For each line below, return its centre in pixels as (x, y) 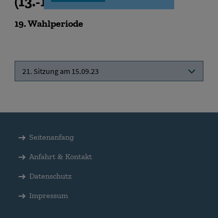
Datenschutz (50, 176)
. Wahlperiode (54, 23)
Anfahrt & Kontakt (61, 156)
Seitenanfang (52, 137)
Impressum (49, 195)
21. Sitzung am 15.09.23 (61, 71)
